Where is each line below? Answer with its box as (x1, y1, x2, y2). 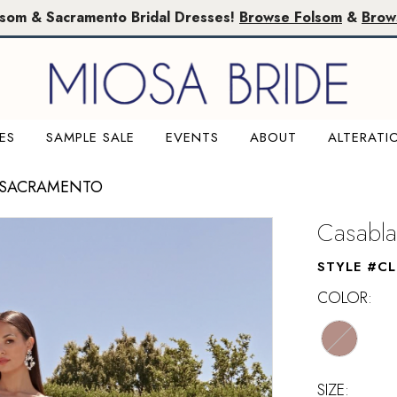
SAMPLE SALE (45, 127, 135, 147)
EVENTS (165, 127, 219, 147)
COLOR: (317, 285, 372, 309)
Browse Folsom (239, 7, 342, 27)
